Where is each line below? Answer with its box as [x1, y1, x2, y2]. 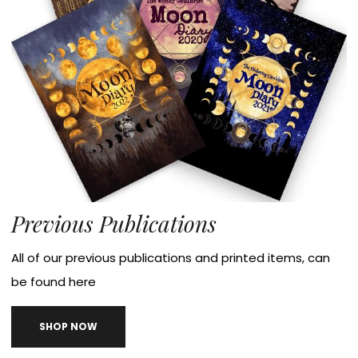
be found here [11, 272, 97, 290]
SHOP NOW [39, 319, 98, 333]
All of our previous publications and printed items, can [11, 249, 331, 266]
